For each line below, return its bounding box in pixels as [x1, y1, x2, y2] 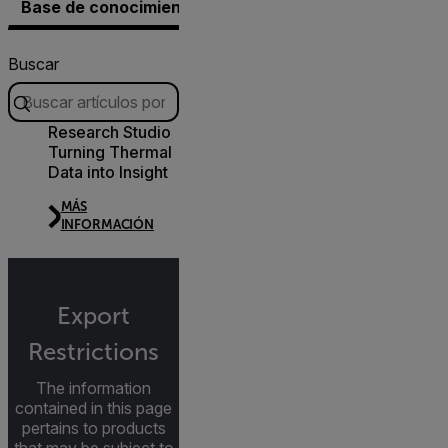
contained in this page [15, 398, 172, 419]
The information [36, 378, 151, 399]
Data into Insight [48, 162, 168, 183]
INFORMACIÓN [60, 217, 154, 233]
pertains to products [21, 418, 166, 439]
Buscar [8, 54, 59, 75]
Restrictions [28, 339, 159, 366]
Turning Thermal [48, 142, 172, 163]
